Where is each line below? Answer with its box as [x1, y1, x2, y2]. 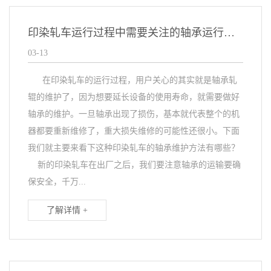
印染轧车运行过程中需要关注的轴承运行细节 [224, 27, 235, 39]
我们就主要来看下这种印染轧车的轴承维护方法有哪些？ [28, 143, 242, 152]
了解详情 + [47, 206, 88, 215]
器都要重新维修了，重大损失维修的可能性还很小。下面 [28, 126, 240, 135]
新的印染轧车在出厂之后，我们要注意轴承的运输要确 [28, 160, 241, 169]
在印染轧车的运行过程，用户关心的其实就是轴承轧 [28, 76, 237, 85]
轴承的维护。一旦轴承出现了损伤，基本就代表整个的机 [28, 109, 240, 119]
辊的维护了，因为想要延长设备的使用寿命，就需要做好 [28, 93, 240, 102]
